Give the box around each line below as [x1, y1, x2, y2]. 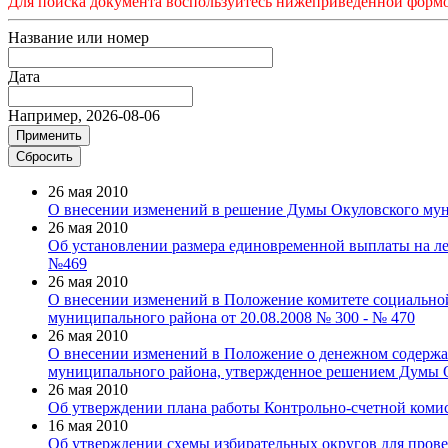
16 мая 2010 [48, 416, 128, 434]
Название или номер [8, 28, 149, 46]
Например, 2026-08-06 [8, 106, 160, 124]
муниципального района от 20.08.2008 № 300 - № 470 [48, 308, 415, 326]
